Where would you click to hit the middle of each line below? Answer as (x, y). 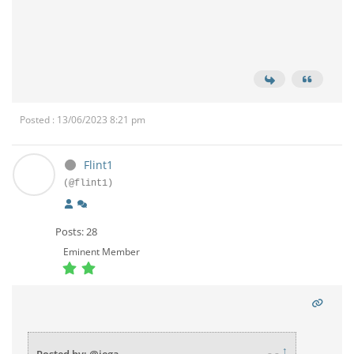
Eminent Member (102, 252)
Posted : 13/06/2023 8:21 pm (83, 120)
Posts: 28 (76, 232)
